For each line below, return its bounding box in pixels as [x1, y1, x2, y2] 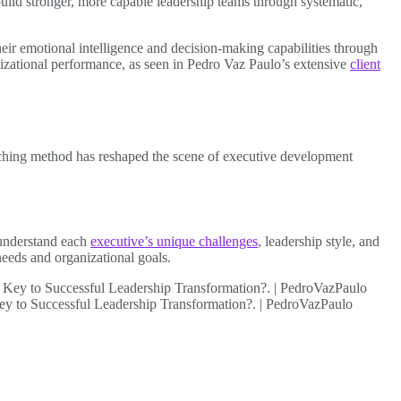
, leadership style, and [258, 234, 380, 250]
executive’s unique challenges [90, 234, 258, 250]
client [350, 55, 380, 72]
